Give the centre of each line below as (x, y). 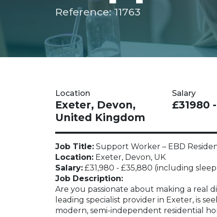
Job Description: (89, 178)
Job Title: (75, 147)
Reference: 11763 (98, 12)
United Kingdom (100, 117)
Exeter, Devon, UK (130, 157)
